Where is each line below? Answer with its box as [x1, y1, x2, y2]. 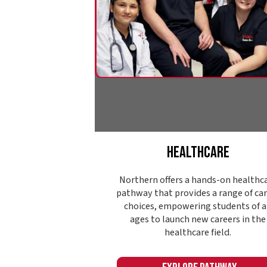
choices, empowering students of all [110, 65, 244, 77]
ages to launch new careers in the [116, 76, 238, 89]
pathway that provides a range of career [104, 53, 250, 66]
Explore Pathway [145, 119, 212, 133]
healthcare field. [147, 88, 207, 101]
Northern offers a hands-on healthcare [106, 41, 248, 54]
